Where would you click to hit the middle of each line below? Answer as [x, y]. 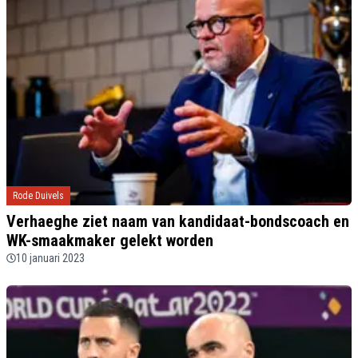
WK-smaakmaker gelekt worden [110, 240]
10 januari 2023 [50, 258]
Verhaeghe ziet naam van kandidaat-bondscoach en [178, 221]
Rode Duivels [38, 195]
